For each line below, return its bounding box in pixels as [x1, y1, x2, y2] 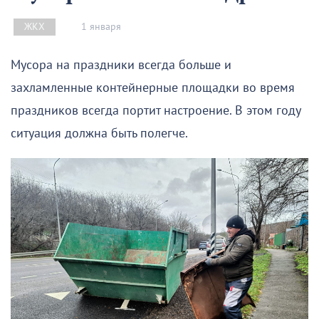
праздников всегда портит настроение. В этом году [11, 103, 300, 119]
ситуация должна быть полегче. [11, 126, 188, 142]
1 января [81, 20, 121, 33]
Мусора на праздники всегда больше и [11, 58, 231, 73]
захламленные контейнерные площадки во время [11, 80, 295, 96]
